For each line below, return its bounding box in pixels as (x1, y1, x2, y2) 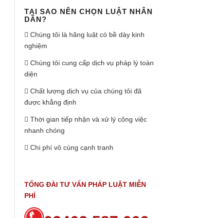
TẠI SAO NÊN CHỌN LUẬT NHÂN (24, 7, 153, 16)
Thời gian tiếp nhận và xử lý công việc (28, 115, 147, 123)
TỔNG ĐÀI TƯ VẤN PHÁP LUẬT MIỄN (24, 181, 146, 189)
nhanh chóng (24, 126, 65, 134)
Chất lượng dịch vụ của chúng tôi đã (28, 87, 142, 95)
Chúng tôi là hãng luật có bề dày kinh (28, 31, 145, 39)
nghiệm (24, 42, 47, 50)
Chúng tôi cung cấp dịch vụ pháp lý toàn (28, 59, 154, 67)
